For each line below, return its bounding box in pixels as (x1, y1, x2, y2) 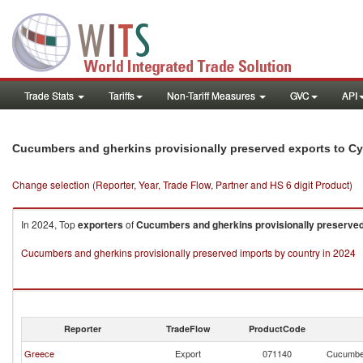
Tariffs (109, 88, 135, 102)
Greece (24, 347, 54, 360)
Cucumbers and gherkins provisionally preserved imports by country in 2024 (21, 246, 356, 259)
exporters (78, 217, 123, 232)
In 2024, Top (21, 217, 78, 231)
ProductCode (249, 322, 305, 335)
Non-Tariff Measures (167, 88, 258, 102)
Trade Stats (24, 88, 76, 102)
